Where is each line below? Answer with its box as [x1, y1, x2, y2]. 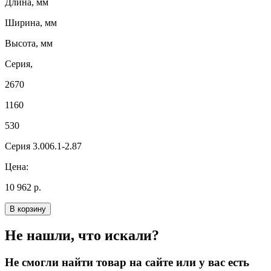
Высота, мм [5, 38, 53, 49]
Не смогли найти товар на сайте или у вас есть [5, 256, 249, 269]
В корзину [10, 204, 46, 214]
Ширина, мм [5, 18, 57, 28]
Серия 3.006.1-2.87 [5, 141, 82, 152]
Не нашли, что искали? [5, 227, 159, 244]
